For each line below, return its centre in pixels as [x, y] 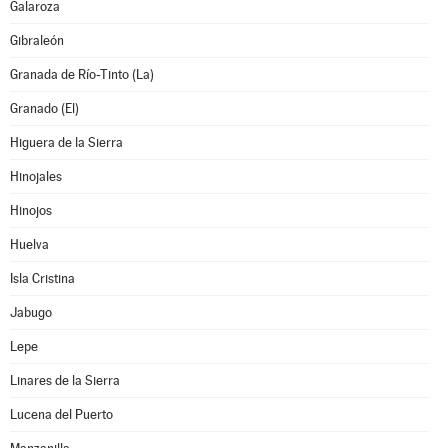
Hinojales [36, 176]
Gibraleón [37, 40]
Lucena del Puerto [61, 414]
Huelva [29, 244]
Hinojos [31, 210]
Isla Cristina [42, 278]
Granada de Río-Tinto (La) [82, 74]
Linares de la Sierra [65, 380]
